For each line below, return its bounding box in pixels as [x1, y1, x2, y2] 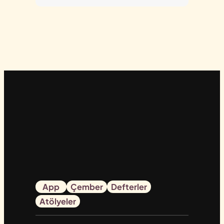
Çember [70, 181, 103, 192]
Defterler [110, 181, 147, 192]
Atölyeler [39, 196, 76, 207]
